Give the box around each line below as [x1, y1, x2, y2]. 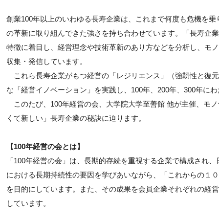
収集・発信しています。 [6, 57, 87, 66]
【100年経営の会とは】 [6, 142, 84, 151]
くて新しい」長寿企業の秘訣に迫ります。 [6, 114, 146, 122]
